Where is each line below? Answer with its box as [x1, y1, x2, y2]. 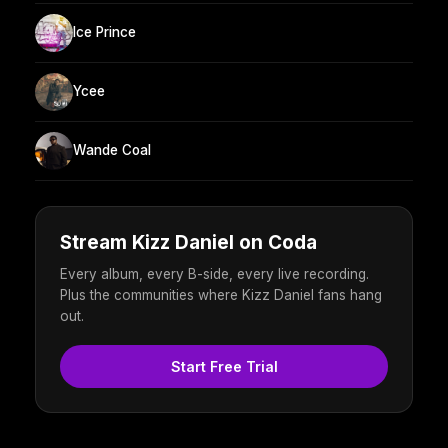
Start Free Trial [170, 357, 278, 375]
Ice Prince [73, 24, 136, 41]
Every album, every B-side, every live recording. [60, 265, 369, 282]
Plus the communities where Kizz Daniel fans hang [60, 286, 382, 303]
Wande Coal [73, 142, 151, 159]
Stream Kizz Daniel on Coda [60, 230, 317, 254]
